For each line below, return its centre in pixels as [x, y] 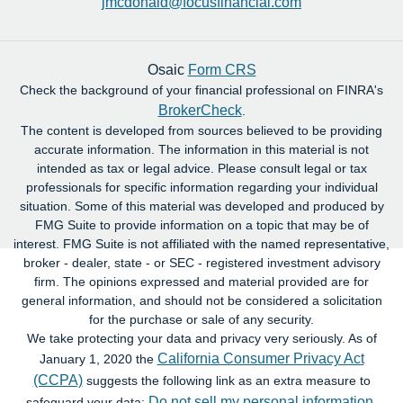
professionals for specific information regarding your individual [201, 187]
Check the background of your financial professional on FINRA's [201, 90]
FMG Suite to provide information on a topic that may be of [201, 225]
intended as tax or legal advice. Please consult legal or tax [201, 168]
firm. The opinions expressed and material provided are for [201, 282]
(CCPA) [58, 380]
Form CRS [222, 70]
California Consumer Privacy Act [260, 358]
